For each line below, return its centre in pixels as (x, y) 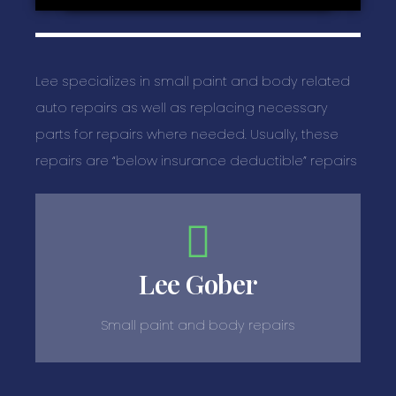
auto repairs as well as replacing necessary (182, 107)
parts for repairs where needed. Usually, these (187, 133)
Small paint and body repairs (198, 325)
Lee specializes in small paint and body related (193, 80)
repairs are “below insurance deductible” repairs (196, 160)
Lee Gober (198, 284)
